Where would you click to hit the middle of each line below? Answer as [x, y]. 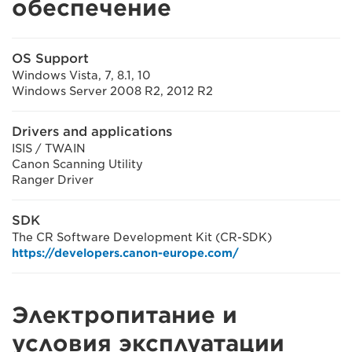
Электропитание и [125, 315]
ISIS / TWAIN [49, 148]
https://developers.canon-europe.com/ [125, 253]
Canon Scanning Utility [77, 164]
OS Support [50, 58]
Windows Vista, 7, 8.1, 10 [81, 75]
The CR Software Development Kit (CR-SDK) [142, 237]
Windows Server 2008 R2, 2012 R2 [112, 91]
